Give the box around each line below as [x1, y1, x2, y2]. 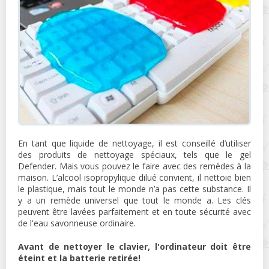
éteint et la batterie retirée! [18, 252, 141, 264]
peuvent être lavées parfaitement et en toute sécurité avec [18, 206, 251, 217]
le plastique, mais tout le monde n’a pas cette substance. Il [18, 183, 251, 195]
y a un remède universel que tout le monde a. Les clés [18, 195, 251, 206]
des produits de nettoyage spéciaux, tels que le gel [18, 149, 251, 160]
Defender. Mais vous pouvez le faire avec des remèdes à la [18, 160, 251, 172]
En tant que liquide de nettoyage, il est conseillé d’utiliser [18, 138, 251, 149]
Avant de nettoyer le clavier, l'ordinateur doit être [18, 241, 251, 252]
